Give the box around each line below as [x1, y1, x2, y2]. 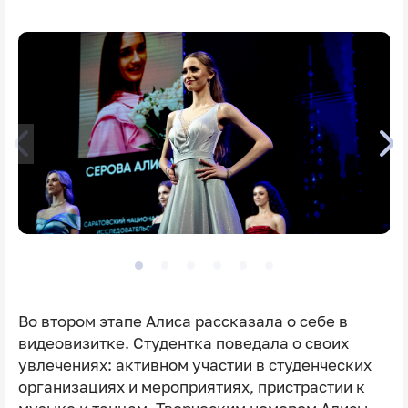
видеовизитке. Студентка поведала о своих [17, 334, 349, 353]
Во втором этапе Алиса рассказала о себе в [17, 312, 348, 331]
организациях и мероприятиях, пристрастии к [17, 378, 365, 397]
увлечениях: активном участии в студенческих [17, 356, 372, 375]
